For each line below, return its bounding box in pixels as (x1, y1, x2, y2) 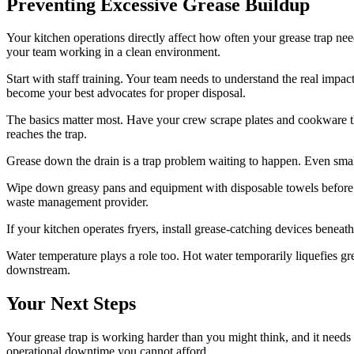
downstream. (6, 263, 70, 277)
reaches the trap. (6, 127, 87, 141)
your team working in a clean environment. (6, 45, 220, 59)
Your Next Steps (6, 293, 136, 314)
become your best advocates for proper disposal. (6, 86, 246, 100)
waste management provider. (6, 195, 149, 209)
